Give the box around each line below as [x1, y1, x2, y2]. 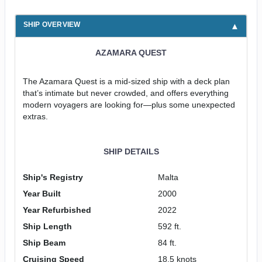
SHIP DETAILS [103, 147, 159, 157]
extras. [22, 112, 48, 122]
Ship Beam [22, 238, 65, 248]
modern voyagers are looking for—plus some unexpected [22, 100, 235, 110]
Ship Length [22, 222, 72, 232]
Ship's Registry [22, 173, 83, 182]
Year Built [22, 189, 61, 199]
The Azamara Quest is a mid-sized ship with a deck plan [22, 77, 230, 87]
